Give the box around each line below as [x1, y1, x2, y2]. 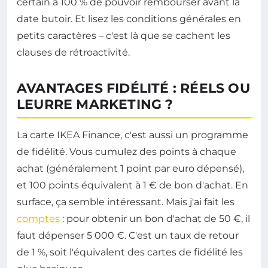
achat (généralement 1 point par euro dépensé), [17, 162, 244, 174]
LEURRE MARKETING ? [17, 96, 173, 112]
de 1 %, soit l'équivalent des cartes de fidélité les [17, 246, 243, 258]
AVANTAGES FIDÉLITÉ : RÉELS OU [17, 80, 250, 96]
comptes [17, 212, 60, 224]
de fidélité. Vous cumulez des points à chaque [17, 145, 236, 157]
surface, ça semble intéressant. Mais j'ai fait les [17, 196, 234, 208]
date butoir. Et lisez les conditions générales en [17, 13, 241, 25]
